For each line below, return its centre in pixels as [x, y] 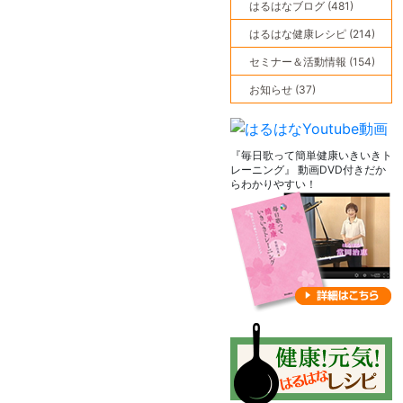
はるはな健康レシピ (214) [312, 34]
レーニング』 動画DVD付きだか [308, 170]
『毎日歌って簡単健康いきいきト [311, 155]
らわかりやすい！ [273, 184]
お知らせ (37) [282, 90]
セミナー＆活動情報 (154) [312, 62]
